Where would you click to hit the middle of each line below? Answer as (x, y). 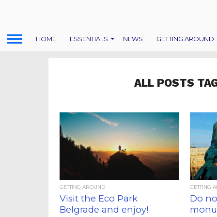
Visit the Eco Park (99, 198)
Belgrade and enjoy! (104, 209)
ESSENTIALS (89, 39)
